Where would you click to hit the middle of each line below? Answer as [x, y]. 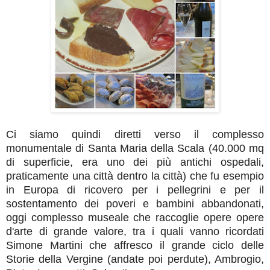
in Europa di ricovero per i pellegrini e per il [135, 190]
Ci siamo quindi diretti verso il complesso [135, 134]
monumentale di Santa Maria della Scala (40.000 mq [135, 148]
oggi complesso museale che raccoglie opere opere [135, 217]
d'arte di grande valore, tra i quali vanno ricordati [135, 231]
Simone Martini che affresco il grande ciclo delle [135, 245]
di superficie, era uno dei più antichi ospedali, [135, 162]
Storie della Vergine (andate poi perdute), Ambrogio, [135, 259]
